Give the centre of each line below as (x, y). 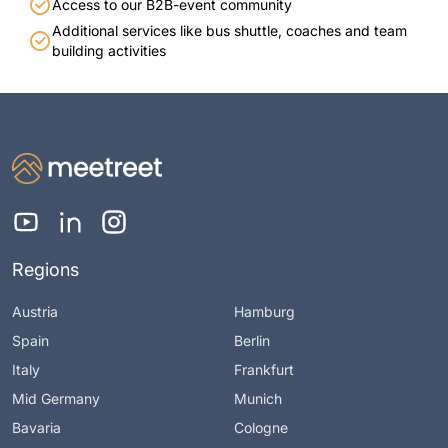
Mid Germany (56, 398)
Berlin (252, 340)
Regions (45, 269)
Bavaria (36, 427)
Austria (35, 311)
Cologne (261, 427)
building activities (109, 51)
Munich (258, 398)
